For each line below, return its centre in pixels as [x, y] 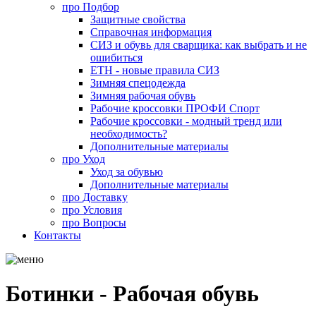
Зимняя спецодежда [138, 83]
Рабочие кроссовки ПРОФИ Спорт [175, 108]
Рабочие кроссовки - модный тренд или [186, 121]
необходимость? [129, 134]
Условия [101, 210]
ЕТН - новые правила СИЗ [155, 70]
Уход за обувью [127, 172]
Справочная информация [151, 32]
